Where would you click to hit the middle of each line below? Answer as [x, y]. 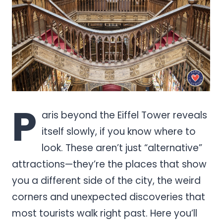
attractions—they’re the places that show [109, 164]
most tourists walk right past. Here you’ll [105, 213]
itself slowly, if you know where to [119, 131]
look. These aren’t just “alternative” [122, 148]
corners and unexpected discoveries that [109, 197]
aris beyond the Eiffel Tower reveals [124, 115]
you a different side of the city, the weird [106, 180]
